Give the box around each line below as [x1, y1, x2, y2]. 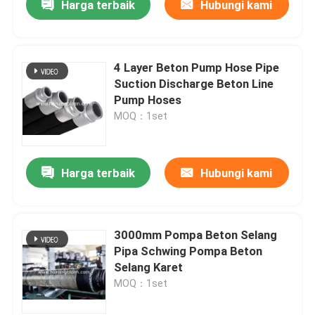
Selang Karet [114, 260, 184, 275]
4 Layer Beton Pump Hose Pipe [114, 60, 280, 75]
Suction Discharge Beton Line [114, 76, 274, 91]
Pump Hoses [114, 92, 182, 107]
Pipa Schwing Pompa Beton [114, 244, 263, 259]
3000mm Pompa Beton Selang [114, 228, 278, 243]
